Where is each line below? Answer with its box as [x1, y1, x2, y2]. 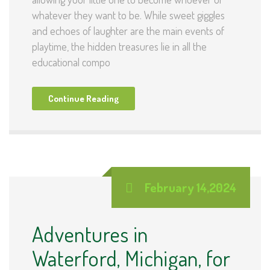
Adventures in [32, 220, 148, 248]
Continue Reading [48, 93, 119, 105]
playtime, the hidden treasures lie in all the [32, 40, 207, 54]
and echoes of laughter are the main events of [32, 24, 224, 38]
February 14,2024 [145, 179, 236, 196]
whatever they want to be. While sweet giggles [32, 8, 225, 22]
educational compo [32, 55, 110, 69]
